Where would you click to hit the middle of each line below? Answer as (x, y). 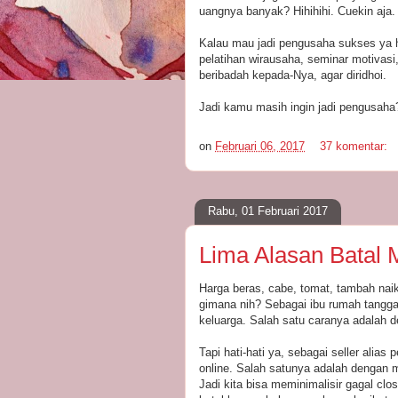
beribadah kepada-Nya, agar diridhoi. (293, 75)
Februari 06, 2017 (260, 146)
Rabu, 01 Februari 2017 (268, 211)
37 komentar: (355, 146)
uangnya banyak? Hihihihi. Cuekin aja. (297, 11)
